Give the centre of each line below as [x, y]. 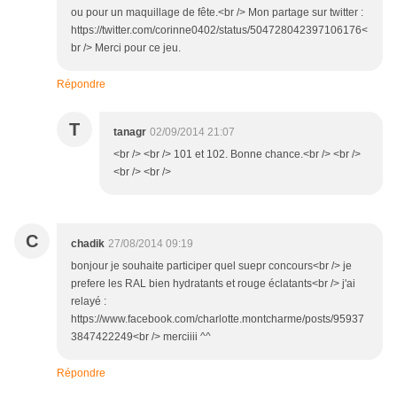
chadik [88, 244]
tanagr [130, 132]
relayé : [89, 302]
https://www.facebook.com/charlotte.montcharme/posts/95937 [218, 319]
